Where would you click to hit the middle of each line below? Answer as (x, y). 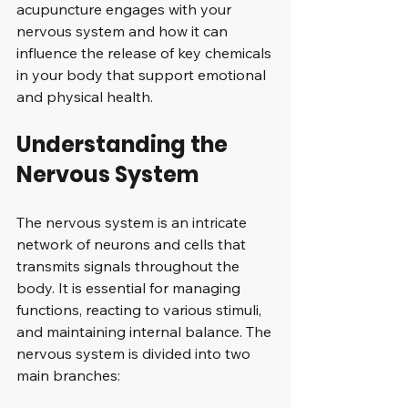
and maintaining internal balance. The (146, 331)
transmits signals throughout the (130, 266)
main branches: (68, 375)
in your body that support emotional (143, 75)
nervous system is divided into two (135, 353)
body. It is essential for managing (130, 288)
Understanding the (124, 144)
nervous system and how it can (124, 31)
